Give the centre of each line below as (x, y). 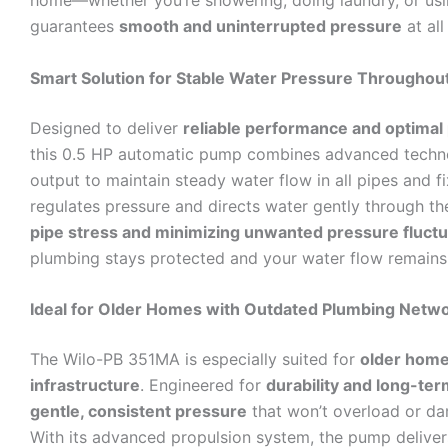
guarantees (74, 26)
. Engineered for (203, 385)
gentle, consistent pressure (138, 411)
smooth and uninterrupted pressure (260, 26)
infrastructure (85, 385)
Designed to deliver (106, 127)
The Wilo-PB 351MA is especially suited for (195, 359)
